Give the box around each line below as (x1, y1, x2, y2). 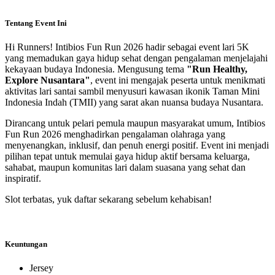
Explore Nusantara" (5, 74, 90, 85)
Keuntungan (5, 239, 47, 249)
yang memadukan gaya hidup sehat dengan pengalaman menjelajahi (5, 52, 268, 63)
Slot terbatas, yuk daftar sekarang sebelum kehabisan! (5, 193, 212, 204)
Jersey (29, 263, 53, 274)
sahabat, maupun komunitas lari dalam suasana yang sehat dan (5, 161, 246, 172)
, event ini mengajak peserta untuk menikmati (90, 74, 265, 85)
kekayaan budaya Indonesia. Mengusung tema (5, 63, 187, 74)
